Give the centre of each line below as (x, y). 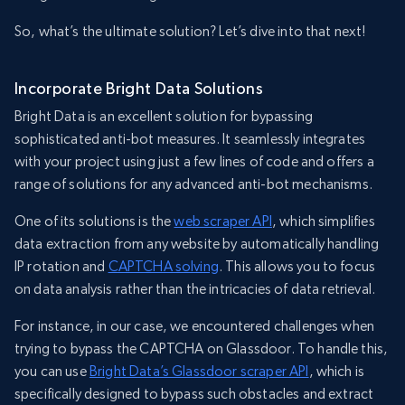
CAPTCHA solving (163, 267)
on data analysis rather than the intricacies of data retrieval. (195, 289)
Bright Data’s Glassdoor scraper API (199, 372)
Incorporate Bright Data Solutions (139, 89)
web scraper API (223, 221)
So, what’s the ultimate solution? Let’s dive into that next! (190, 32)
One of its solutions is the (94, 221)
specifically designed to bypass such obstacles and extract (194, 394)
